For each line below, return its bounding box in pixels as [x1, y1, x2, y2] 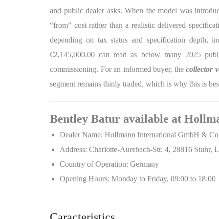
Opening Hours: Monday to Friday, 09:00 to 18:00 [60, 175, 216, 183]
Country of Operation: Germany [60, 160, 159, 168]
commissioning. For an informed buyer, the [50, 65, 186, 73]
